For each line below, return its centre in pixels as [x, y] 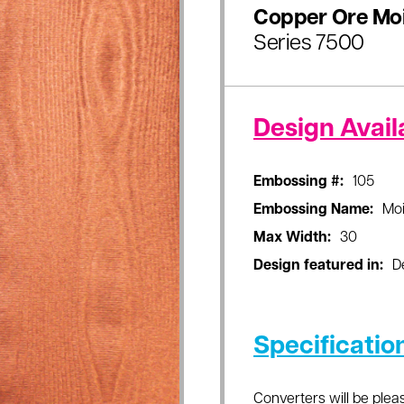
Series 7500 [309, 44]
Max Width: [292, 238]
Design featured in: [318, 266]
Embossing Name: [313, 210]
